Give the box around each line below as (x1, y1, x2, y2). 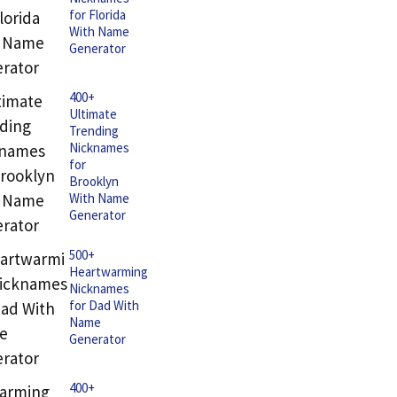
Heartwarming (69, 263, 148, 280)
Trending (69, 122, 119, 139)
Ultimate (69, 105, 117, 122)
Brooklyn (69, 173, 119, 190)
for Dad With (69, 297, 139, 314)
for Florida (69, 6, 126, 23)
